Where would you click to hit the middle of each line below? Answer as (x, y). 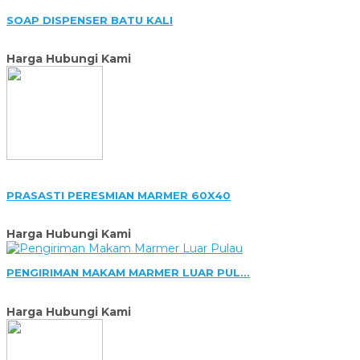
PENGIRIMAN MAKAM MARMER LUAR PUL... (128, 273)
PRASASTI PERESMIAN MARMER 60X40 (119, 195)
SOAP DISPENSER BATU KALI (90, 20)
